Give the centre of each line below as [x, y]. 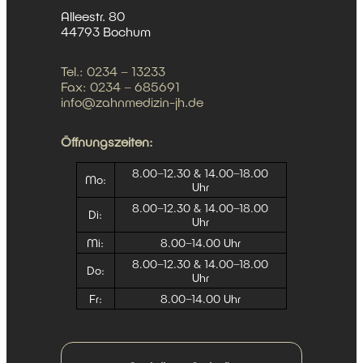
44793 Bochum [105, 32]
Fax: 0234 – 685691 [120, 87]
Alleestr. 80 [92, 16]
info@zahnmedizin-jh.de [132, 102]
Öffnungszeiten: [107, 142]
